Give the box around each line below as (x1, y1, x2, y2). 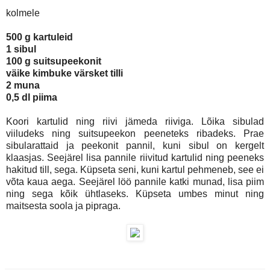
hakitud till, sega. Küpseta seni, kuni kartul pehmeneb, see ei (6, 164, 264, 175)
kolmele (6, 7, 40, 18)
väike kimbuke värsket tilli (6, 67, 123, 78)
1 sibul (6, 43, 36, 54)
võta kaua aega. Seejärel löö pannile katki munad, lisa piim (6, 176, 264, 187)
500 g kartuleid (6, 31, 73, 42)
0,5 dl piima (6, 92, 57, 102)
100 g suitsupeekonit (6, 55, 101, 66)
